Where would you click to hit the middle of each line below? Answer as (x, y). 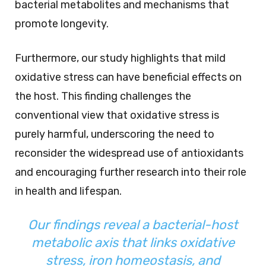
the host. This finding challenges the (103, 96)
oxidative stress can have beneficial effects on (128, 77)
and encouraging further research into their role (131, 172)
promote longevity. (62, 23)
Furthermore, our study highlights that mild (120, 58)
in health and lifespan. (68, 191)
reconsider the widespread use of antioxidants (129, 153)
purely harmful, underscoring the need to (115, 134)
